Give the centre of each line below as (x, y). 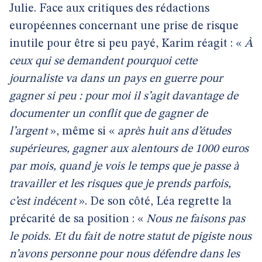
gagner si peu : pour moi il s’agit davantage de (124, 96)
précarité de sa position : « (78, 219)
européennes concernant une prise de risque (124, 26)
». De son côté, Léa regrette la (154, 202)
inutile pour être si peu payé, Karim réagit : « (127, 44)
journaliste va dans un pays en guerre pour (116, 79)
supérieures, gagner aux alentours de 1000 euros (129, 149)
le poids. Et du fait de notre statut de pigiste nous (130, 237)
